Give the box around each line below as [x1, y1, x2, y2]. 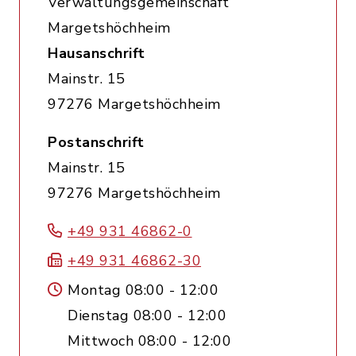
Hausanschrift [48, 44, 145, 63]
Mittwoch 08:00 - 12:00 [68, 331, 231, 350]
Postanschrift [48, 133, 145, 152]
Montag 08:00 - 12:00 [68, 281, 219, 300]
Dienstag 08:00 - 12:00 [68, 306, 226, 325]
